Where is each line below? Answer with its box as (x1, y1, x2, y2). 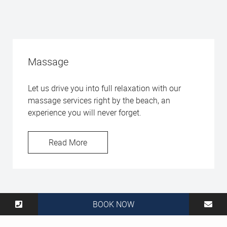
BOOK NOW (92, 199, 134, 210)
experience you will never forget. (28, 107, 141, 119)
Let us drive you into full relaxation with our (28, 83, 181, 94)
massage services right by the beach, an (28, 95, 170, 106)
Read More (49, 137, 87, 148)
